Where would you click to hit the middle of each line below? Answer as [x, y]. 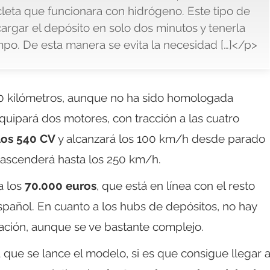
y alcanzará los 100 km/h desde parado [160, 139]
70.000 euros [61, 186]
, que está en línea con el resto [176, 186]
